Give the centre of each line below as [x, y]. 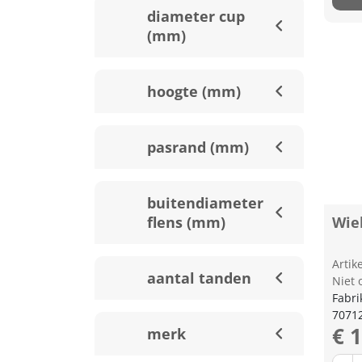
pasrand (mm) [198, 147]
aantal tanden [199, 278]
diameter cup [196, 16]
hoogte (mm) [194, 91]
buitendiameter [205, 203]
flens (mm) [186, 222]
